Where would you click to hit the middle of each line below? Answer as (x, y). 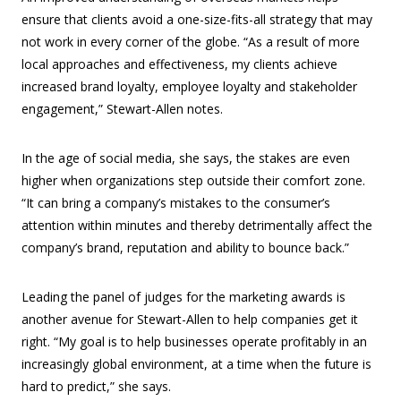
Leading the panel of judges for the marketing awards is (183, 297)
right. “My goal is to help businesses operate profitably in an (194, 342)
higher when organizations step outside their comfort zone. (193, 181)
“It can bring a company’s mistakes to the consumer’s (176, 203)
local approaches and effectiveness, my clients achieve (179, 64)
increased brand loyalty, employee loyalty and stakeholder (189, 87)
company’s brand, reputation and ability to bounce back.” (185, 248)
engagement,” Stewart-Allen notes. (122, 109)
